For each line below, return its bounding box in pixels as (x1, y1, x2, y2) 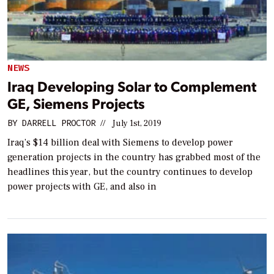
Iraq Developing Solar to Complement (7, 76, 256, 95)
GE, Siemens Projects (7, 93, 145, 113)
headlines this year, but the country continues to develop (7, 165, 253, 178)
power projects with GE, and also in (7, 180, 157, 193)
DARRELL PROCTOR (22, 117, 95, 129)
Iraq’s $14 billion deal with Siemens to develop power (7, 136, 233, 149)
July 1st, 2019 (112, 117, 161, 129)
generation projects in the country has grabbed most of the (7, 150, 261, 163)
